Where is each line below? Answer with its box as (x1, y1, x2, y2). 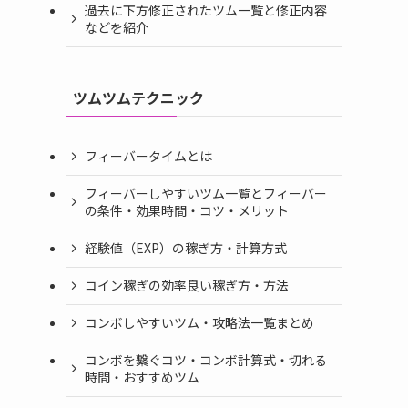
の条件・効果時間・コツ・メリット (85, 201, 289, 220)
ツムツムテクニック (73, 86, 204, 108)
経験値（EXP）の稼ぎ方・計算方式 (85, 239, 287, 258)
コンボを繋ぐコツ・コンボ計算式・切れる (85, 351, 327, 370)
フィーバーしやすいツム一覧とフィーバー (85, 184, 327, 203)
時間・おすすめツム (85, 368, 199, 387)
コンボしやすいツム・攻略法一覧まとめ (85, 313, 314, 332)
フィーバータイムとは (85, 147, 212, 166)
